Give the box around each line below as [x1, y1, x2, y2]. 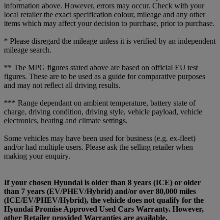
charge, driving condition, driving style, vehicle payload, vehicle [4, 107, 202, 116]
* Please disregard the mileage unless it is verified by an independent [4, 36, 216, 45]
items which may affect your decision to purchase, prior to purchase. [4, 19, 215, 27]
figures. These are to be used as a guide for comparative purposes [4, 72, 205, 81]
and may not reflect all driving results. [4, 81, 120, 89]
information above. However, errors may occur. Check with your [4, 1, 204, 10]
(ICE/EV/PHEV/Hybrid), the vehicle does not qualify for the [4, 195, 204, 204]
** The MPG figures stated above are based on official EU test [4, 63, 198, 72]
